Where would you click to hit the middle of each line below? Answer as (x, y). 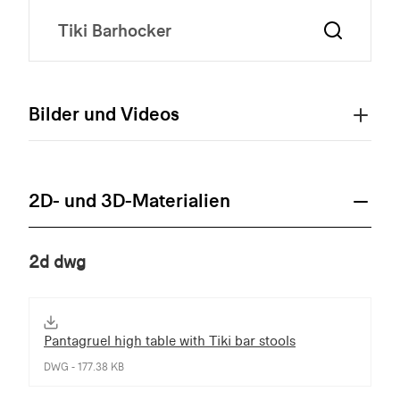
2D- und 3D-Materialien (129, 200)
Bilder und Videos (104, 113)
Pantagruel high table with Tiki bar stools (170, 340)
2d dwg (57, 262)
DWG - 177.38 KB (84, 367)
